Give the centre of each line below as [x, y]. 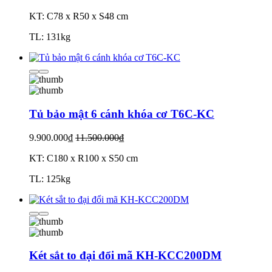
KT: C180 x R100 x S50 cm [83, 158]
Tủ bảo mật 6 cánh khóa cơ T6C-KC [122, 114]
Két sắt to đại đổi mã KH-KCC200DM [125, 256]
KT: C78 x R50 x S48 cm [79, 16]
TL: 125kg [50, 178]
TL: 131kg [50, 37]
